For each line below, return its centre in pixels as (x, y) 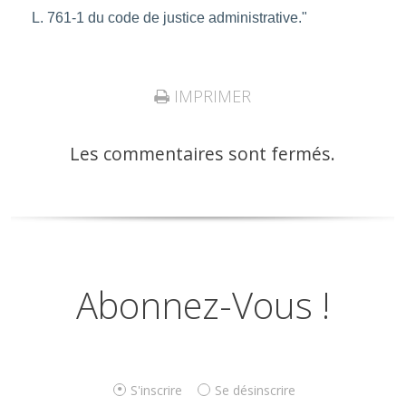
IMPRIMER (211, 96)
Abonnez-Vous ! (203, 305)
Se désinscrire (256, 390)
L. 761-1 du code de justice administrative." (169, 18)
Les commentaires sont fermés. (203, 153)
